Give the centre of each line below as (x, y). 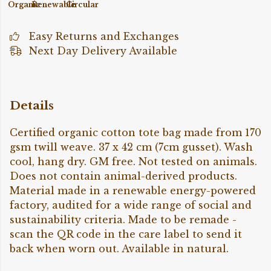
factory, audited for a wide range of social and (131, 205)
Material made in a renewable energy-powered (133, 191)
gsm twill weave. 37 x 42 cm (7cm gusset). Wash (131, 147)
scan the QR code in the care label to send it (126, 234)
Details (32, 105)
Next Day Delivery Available (103, 51)
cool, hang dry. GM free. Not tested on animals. (133, 162)
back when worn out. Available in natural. (119, 249)
